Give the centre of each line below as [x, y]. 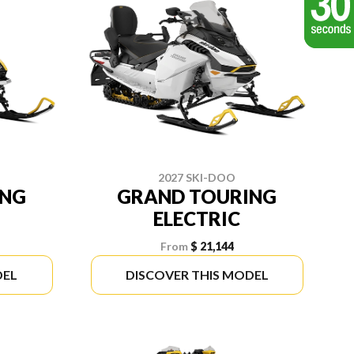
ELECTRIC [197, 219]
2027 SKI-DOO [197, 178]
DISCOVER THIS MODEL [197, 275]
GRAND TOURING [197, 197]
